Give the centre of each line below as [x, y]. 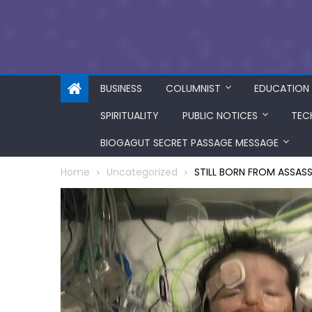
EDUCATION [282, 88]
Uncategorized [142, 172]
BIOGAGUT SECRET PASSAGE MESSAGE [189, 143]
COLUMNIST [193, 88]
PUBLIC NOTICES [220, 116]
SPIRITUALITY [130, 116]
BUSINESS [121, 88]
